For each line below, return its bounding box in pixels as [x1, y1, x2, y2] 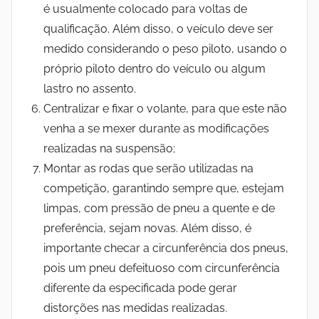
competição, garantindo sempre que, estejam [43, 181, 284, 195]
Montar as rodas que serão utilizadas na [43, 161, 253, 175]
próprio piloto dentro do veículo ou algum [43, 61, 266, 75]
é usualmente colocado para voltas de [43, 1, 247, 16]
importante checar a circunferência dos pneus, [43, 241, 288, 255]
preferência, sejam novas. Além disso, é [43, 221, 251, 235]
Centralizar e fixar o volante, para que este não [43, 101, 287, 115]
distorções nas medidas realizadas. [43, 300, 227, 315]
